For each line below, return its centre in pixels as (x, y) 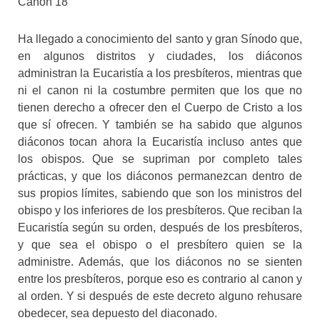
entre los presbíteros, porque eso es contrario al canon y (160, 279)
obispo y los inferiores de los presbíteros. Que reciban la (160, 210)
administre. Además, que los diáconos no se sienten (160, 261)
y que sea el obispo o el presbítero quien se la (160, 244)
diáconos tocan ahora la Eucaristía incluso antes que (160, 141)
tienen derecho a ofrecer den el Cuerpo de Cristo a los (160, 107)
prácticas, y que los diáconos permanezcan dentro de (160, 176)
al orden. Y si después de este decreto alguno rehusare (160, 296)
